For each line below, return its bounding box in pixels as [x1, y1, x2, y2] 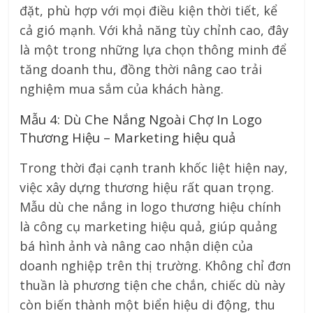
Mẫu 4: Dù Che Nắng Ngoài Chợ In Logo [20, 110, 263, 129]
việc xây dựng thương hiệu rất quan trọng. [20, 179, 275, 196]
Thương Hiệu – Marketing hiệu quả [20, 129, 236, 147]
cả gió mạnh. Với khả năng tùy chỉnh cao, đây [20, 22, 289, 39]
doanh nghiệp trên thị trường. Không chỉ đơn [20, 257, 291, 275]
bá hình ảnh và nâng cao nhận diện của [20, 238, 254, 255]
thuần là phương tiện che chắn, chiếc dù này [20, 277, 286, 294]
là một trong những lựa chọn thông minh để [20, 41, 287, 59]
